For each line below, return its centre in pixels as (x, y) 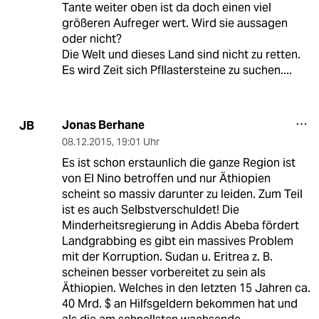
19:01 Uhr (137, 142)
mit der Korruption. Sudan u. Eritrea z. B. (167, 257)
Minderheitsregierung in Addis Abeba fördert (180, 226)
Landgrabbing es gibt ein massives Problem (177, 241)
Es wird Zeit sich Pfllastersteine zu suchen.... (177, 70)
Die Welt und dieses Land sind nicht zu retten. (181, 55)
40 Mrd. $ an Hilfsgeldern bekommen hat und (179, 304)
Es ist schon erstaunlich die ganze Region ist (178, 163)
